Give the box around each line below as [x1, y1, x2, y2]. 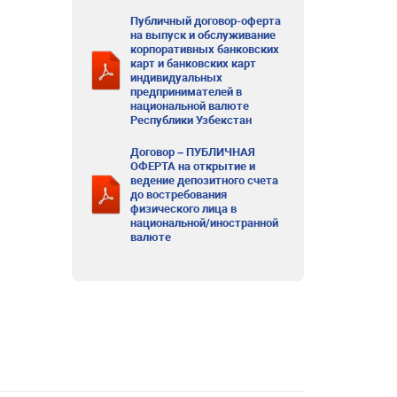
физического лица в [130, 201, 237, 215]
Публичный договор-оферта [130, 13, 282, 27]
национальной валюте [130, 98, 250, 113]
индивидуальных [130, 70, 223, 84]
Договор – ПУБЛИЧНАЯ [130, 144, 256, 159]
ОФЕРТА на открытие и [130, 159, 256, 173]
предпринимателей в [130, 84, 243, 98]
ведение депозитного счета [130, 173, 279, 187]
